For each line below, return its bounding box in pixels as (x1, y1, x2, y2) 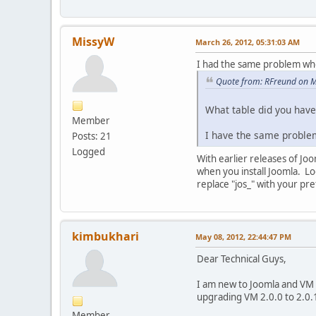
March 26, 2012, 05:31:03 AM (195, 36, 300, 47)
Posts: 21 (72, 129, 111, 142)
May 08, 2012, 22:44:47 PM (195, 231, 291, 243)
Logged (72, 145, 105, 158)
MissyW (72, 33, 114, 49)
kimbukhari (72, 229, 139, 245)
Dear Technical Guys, (197, 253, 286, 266)
